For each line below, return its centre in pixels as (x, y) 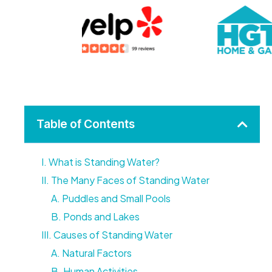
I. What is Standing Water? (100, 162)
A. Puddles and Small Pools (111, 198)
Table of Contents (86, 124)
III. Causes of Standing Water (107, 235)
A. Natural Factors (91, 253)
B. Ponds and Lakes (95, 216)
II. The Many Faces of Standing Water (125, 180)
